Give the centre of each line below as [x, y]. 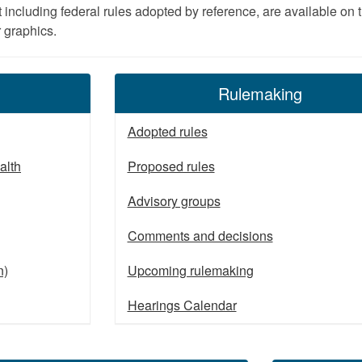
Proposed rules [171, 166]
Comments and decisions [200, 235]
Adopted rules [167, 131]
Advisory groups [174, 200]
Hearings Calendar [182, 305]
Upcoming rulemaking [190, 270]
